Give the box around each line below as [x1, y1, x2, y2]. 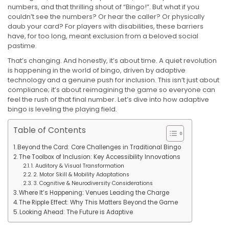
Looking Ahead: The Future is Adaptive [19, 208, 133, 216]
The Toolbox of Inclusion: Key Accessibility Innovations [19, 153, 181, 161]
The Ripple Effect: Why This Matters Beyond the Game [19, 198, 178, 207]
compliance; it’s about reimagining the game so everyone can [8, 85, 215, 95]
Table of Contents [13, 125, 86, 135]
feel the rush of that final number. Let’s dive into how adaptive [8, 95, 209, 104]
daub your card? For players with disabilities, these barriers [8, 21, 203, 31]
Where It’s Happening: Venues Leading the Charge [19, 189, 170, 197]
